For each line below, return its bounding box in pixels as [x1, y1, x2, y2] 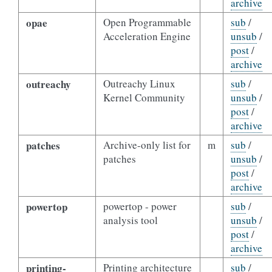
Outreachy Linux [103, 76, 175, 90]
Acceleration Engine [103, 29, 191, 43]
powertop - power [103, 199, 177, 213]
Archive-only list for [103, 138, 191, 152]
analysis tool [103, 213, 158, 227]
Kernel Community [103, 90, 185, 104]
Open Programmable [103, 15, 191, 29]
